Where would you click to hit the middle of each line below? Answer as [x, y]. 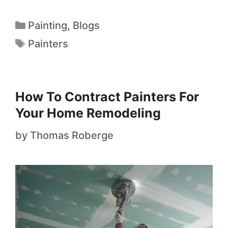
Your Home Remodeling [88, 113]
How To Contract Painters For [107, 97]
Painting [48, 26]
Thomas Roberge [72, 136]
